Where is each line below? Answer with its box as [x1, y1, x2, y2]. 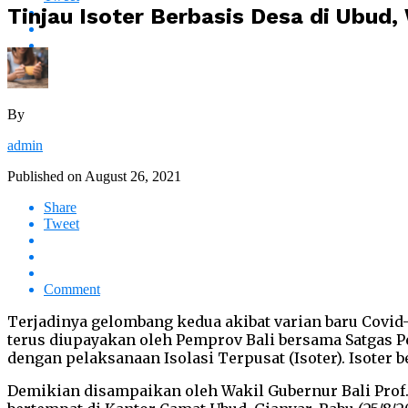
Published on [7, 168, 82, 184]
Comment [44, 280, 100, 297]
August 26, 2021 [85, 168, 181, 184]
